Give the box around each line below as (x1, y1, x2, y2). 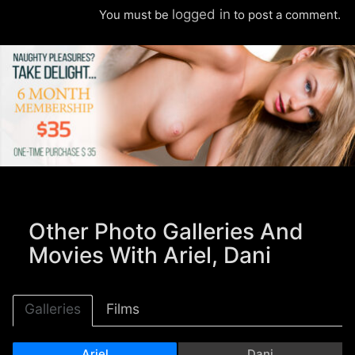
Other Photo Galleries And (29, 217, 304, 245)
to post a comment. (231, 6, 342, 22)
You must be (99, 6, 173, 22)
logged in (172, 6, 231, 22)
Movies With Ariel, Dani (29, 241, 272, 269)
